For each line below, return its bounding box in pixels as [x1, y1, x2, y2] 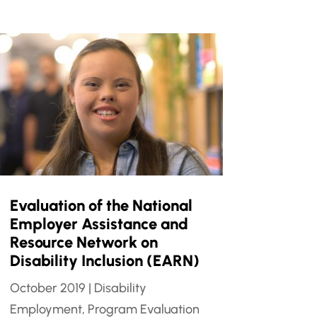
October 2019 [9, 279, 86, 296]
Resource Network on [9, 232, 158, 252]
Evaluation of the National [9, 195, 192, 215]
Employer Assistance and [9, 214, 188, 234]
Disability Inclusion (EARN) [9, 250, 200, 270]
